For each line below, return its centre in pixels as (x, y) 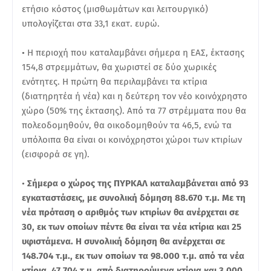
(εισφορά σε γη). (56, 154)
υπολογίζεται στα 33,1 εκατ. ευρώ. (91, 23)
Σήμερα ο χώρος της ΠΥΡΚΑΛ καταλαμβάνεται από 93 (138, 183)
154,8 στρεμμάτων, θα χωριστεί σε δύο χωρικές (119, 67)
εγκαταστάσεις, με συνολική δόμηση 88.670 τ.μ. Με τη (134, 198)
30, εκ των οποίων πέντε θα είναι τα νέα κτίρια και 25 (132, 227)
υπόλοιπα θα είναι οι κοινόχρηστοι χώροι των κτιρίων (132, 139)
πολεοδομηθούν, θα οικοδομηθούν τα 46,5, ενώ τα (127, 125)
